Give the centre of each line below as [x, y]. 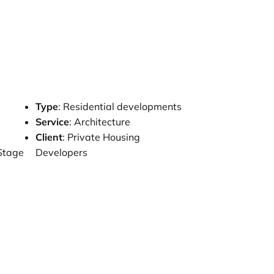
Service [52, 122]
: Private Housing [101, 137]
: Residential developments [120, 107]
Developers [61, 153]
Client [49, 137]
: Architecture [99, 122]
